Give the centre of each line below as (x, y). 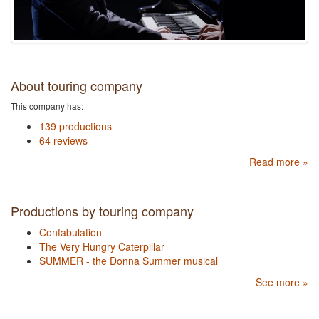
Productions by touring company (102, 210)
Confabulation (70, 232)
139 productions (75, 126)
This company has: (47, 105)
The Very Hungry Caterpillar (102, 246)
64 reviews (63, 140)
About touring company (77, 85)
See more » (282, 282)
